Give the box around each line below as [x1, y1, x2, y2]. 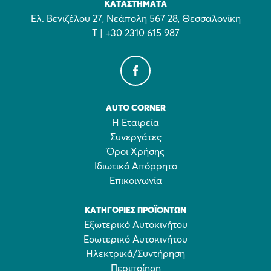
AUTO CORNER [105, 104, 166, 113]
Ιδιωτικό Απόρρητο [94, 162, 177, 171]
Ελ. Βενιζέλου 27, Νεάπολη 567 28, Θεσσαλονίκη [30, 14, 241, 24]
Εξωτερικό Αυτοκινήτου [83, 220, 188, 230]
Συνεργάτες [109, 132, 162, 142]
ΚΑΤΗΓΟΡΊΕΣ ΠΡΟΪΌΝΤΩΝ [85, 206, 186, 215]
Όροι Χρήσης [106, 147, 165, 157]
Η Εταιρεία [112, 118, 159, 128]
